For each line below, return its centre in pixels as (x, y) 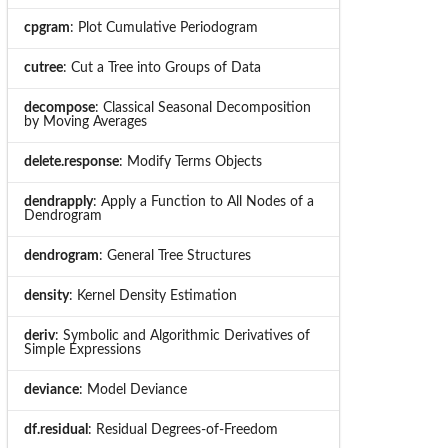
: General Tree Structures (174, 255)
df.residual (55, 429)
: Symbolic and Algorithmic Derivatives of (182, 335)
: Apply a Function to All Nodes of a (203, 201)
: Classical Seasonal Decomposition (202, 107)
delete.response (71, 161)
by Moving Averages (85, 121)
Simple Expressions (82, 349)
